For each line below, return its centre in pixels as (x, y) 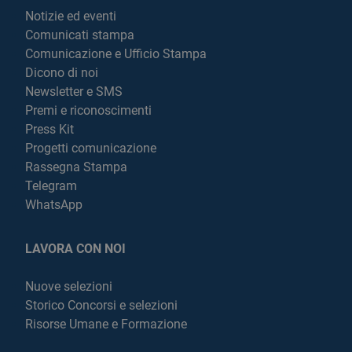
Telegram (51, 186)
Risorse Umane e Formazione (106, 324)
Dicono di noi (62, 73)
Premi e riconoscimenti (88, 110)
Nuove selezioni (69, 286)
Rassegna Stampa (76, 167)
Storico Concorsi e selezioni (101, 305)
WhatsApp (54, 205)
